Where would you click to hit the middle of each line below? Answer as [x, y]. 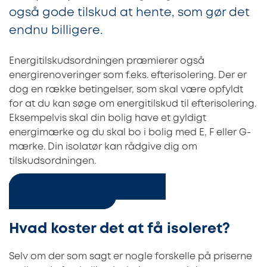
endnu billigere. [56, 30]
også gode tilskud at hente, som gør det [129, 13]
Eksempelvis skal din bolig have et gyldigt [108, 118]
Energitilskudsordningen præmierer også [107, 61]
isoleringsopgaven [54, 197]
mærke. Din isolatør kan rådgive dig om [103, 147]
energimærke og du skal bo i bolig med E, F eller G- [130, 132]
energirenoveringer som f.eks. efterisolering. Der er [128, 75]
